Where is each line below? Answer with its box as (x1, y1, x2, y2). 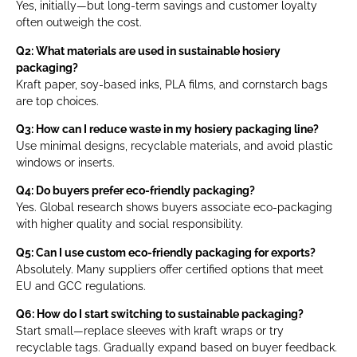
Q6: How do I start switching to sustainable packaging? (16, 308, 304, 321)
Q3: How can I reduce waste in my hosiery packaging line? (16, 123, 319, 135)
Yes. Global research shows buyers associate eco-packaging (16, 201, 332, 214)
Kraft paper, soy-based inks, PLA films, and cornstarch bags (16, 77, 328, 91)
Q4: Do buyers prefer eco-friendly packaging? (16, 184, 255, 198)
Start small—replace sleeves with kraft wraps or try (16, 324, 284, 338)
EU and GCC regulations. (16, 279, 146, 292)
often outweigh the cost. (16, 16, 142, 29)
